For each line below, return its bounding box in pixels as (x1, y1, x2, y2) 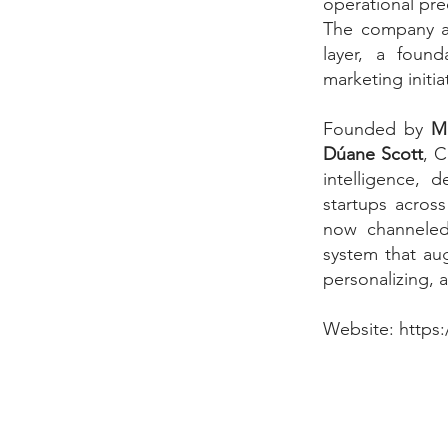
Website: (323, 318, 399, 340)
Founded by (323, 118, 423, 140)
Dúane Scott (323, 143, 423, 165)
